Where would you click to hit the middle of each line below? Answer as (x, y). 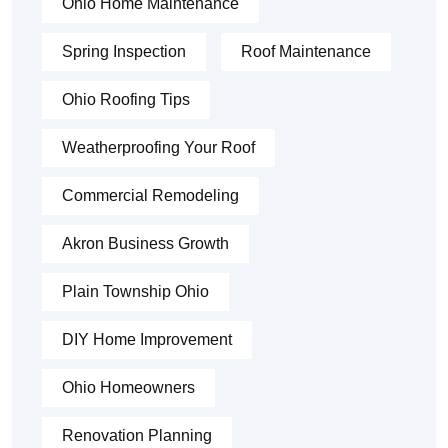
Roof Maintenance (306, 52)
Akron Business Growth (145, 244)
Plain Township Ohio (135, 292)
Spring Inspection (124, 52)
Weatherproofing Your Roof (158, 148)
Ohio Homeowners (128, 388)
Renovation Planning (137, 436)
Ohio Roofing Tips (126, 100)
